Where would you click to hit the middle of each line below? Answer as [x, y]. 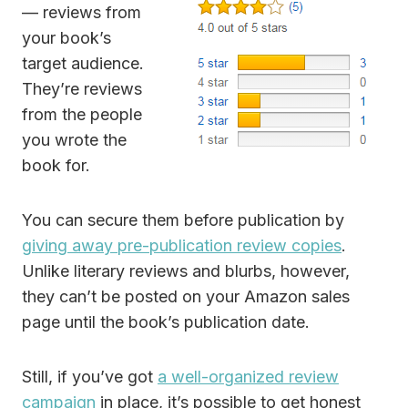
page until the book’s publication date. [166, 322]
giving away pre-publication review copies [182, 246]
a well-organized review [248, 377]
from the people [82, 115]
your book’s [66, 38]
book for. [56, 166]
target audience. [83, 64]
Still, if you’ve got [90, 377]
